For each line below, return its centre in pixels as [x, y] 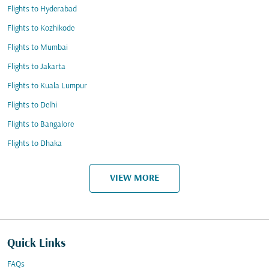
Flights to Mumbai [38, 48]
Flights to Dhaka [35, 144]
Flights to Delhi [32, 105]
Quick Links [36, 244]
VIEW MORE [134, 178]
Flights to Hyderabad [42, 9]
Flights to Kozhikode [41, 29]
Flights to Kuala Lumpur [47, 86]
